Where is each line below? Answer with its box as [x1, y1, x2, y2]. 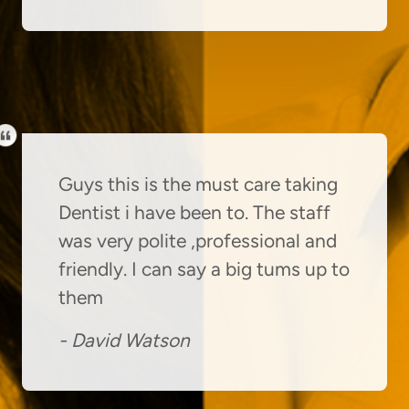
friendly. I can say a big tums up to [58, 257, 350, 280]
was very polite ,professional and [58, 228, 337, 252]
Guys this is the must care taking [58, 172, 338, 195]
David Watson [71, 328, 190, 351]
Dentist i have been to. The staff [58, 200, 330, 224]
